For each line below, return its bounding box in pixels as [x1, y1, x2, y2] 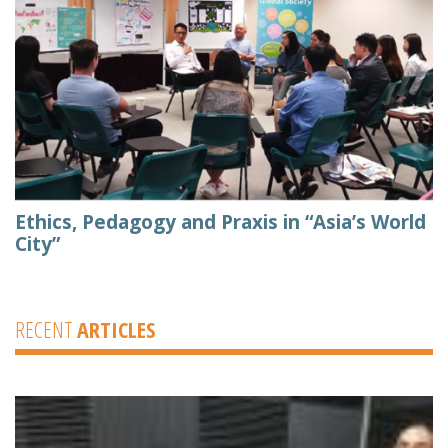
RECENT [15, 314, 77, 345]
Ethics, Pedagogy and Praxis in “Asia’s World [15, 209, 426, 236]
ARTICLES [77, 314, 155, 345]
